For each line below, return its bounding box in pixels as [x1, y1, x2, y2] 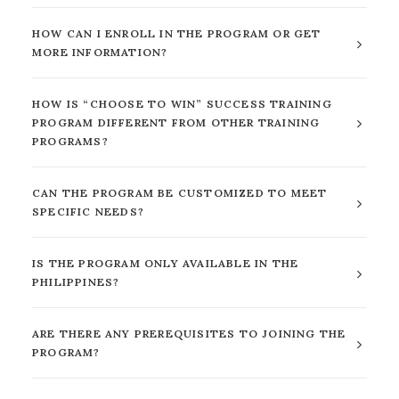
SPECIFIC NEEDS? [32, 205, 144, 218]
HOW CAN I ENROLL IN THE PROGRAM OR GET [32, 27, 322, 40]
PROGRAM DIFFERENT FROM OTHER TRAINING [32, 116, 321, 129]
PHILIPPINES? [32, 275, 120, 289]
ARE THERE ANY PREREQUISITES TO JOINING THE [32, 327, 346, 340]
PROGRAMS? [32, 134, 109, 148]
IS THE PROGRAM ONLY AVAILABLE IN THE [32, 256, 299, 270]
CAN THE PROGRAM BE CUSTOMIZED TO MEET [32, 186, 328, 199]
